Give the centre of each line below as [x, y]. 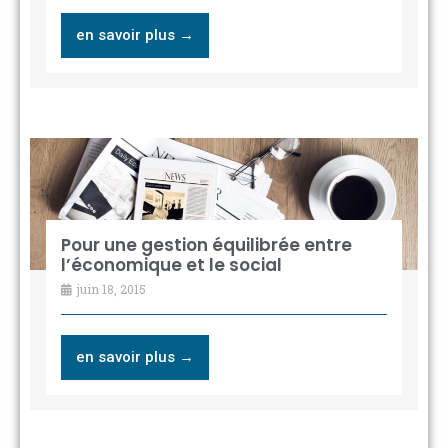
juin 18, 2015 [109, 288]
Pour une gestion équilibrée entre [206, 244]
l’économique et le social [171, 264]
